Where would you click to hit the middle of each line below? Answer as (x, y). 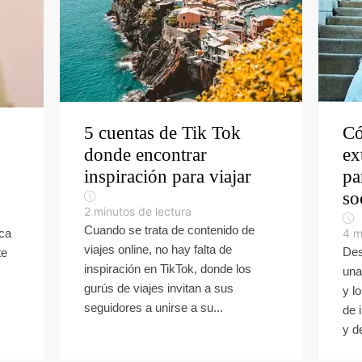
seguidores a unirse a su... (154, 307)
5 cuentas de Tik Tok (162, 133)
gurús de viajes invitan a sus (159, 288)
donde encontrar (145, 155)
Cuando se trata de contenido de (169, 230)
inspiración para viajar (168, 177)
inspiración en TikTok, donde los (168, 269)
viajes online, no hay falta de (158, 249)
